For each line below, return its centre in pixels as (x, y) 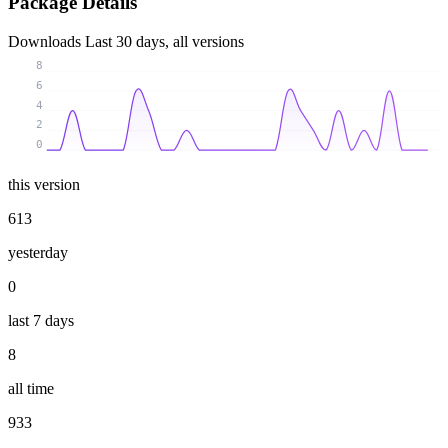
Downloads (46, 41)
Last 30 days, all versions (164, 41)
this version (44, 184)
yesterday (38, 252)
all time (31, 388)
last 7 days (41, 320)
